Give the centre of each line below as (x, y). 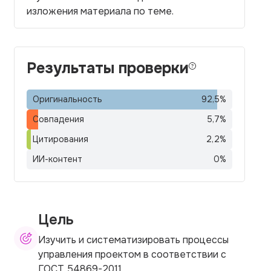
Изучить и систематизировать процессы (133, 240)
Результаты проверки (108, 68)
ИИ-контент (57, 159)
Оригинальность (67, 99)
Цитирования (60, 139)
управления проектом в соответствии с (132, 254)
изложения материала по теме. (100, 11)
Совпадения (58, 119)
